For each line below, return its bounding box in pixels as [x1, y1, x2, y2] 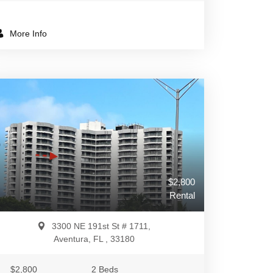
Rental [169, 190, 195, 200]
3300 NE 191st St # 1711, [52, 221, 151, 231]
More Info [7, 29, 47, 38]
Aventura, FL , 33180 [53, 234, 135, 244]
